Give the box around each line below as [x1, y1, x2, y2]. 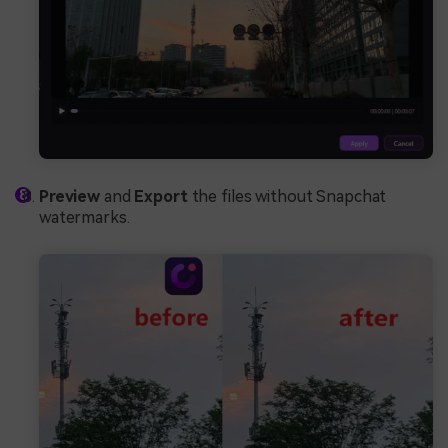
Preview [39, 187, 101, 207]
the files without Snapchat [187, 187, 387, 207]
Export [134, 187, 188, 207]
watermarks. [39, 208, 130, 228]
